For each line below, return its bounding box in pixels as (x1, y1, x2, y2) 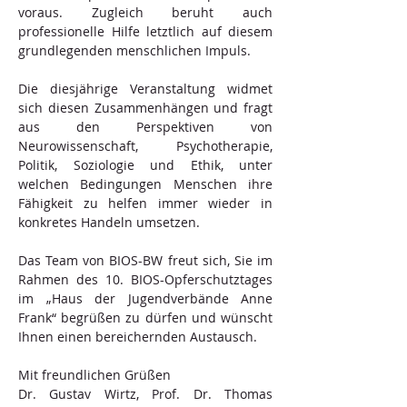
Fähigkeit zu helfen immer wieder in (18, 194, 273, 212)
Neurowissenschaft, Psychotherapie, (18, 137, 273, 154)
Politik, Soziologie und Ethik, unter (18, 156, 273, 174)
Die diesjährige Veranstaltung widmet (18, 80, 273, 97)
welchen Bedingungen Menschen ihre (18, 175, 273, 193)
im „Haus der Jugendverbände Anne (18, 290, 273, 307)
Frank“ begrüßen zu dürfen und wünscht (18, 309, 273, 326)
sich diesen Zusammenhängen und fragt (18, 99, 273, 116)
